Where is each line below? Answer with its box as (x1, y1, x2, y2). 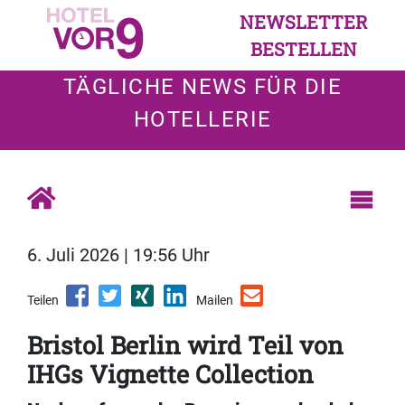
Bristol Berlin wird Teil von (27, 329, 344, 362)
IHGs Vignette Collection (27, 358, 314, 391)
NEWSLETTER (240, 10, 368, 33)
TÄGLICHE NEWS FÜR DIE (62, 74, 343, 99)
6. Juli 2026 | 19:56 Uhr (27, 244, 210, 267)
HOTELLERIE (133, 107, 272, 132)
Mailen (196, 293, 233, 308)
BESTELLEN (250, 37, 357, 61)
